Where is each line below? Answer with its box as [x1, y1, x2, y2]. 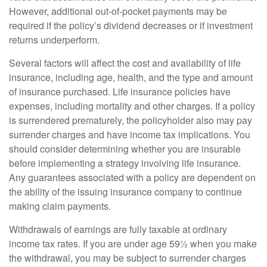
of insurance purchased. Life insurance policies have [9, 84, 231, 98]
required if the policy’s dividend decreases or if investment [9, 18, 253, 32]
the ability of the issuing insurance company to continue [9, 184, 242, 198]
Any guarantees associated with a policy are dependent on [9, 170, 256, 184]
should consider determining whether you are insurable [9, 141, 241, 156]
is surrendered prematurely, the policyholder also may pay [9, 113, 252, 127]
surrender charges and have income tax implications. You [9, 127, 250, 141]
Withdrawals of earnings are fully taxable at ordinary [9, 222, 227, 236]
